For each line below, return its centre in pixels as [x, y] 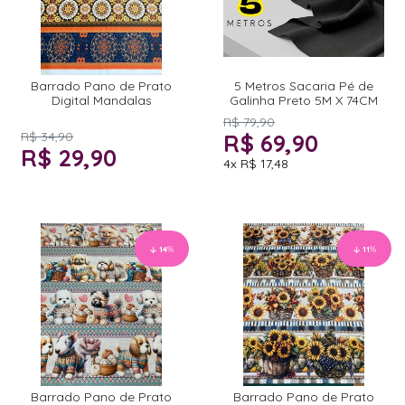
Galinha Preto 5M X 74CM [304, 101]
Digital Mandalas [101, 101]
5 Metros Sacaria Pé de [304, 86]
